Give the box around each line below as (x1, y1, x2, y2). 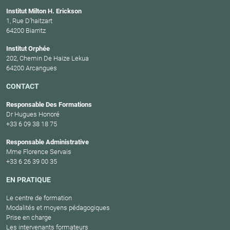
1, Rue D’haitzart (6, 16, 52, 25)
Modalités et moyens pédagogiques (6, 203, 110, 212)
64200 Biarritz (6, 26, 46, 34)
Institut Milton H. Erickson (6, 7, 82, 15)
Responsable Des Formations (6, 100, 92, 108)
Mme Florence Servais (6, 147, 71, 156)
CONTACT (6, 82, 39, 90)
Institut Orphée (6, 44, 50, 52)
